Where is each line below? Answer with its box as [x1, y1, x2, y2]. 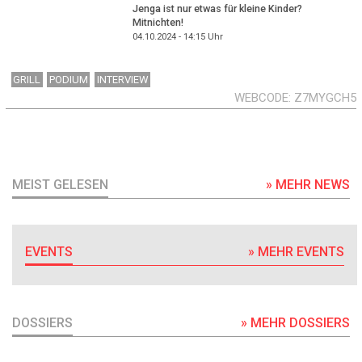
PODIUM [48, 74, 88, 86]
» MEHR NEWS [266, 176, 350, 192]
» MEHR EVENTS [248, 243, 345, 259]
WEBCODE [234, 90, 288, 106]
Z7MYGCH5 [294, 90, 356, 106]
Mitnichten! [132, 16, 183, 29]
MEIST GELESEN [12, 176, 108, 192]
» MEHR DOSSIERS [241, 314, 350, 330]
